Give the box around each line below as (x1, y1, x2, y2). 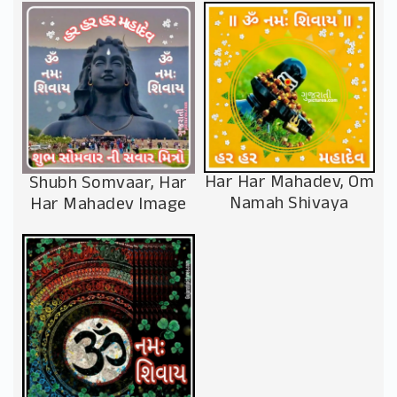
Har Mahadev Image (30, 191, 187, 220)
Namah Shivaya (230, 190, 349, 218)
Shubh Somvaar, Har (28, 170, 188, 198)
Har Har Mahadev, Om (204, 168, 375, 197)
